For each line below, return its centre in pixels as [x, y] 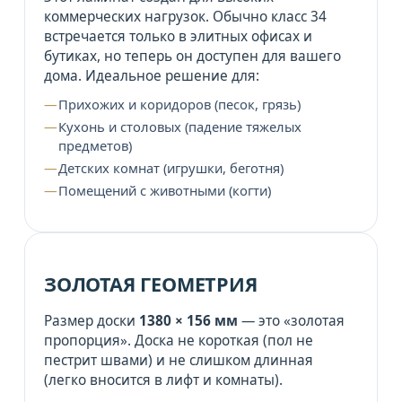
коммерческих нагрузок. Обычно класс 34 [185, 16]
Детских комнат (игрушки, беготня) [170, 167]
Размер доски [91, 320]
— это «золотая [291, 320]
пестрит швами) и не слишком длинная [178, 360]
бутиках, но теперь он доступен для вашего [192, 56]
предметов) [95, 145]
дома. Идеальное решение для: [151, 75]
